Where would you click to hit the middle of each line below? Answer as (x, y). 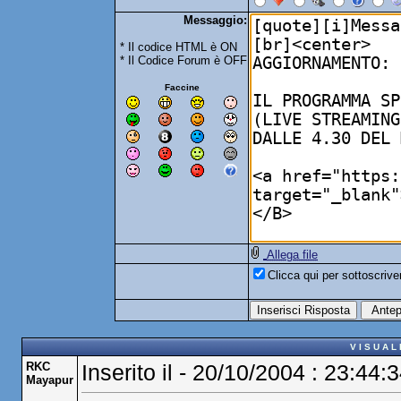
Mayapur (49, 380)
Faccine (182, 87)
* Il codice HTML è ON (179, 47)
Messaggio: (215, 20)
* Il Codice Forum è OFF (183, 60)
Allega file (292, 255)
